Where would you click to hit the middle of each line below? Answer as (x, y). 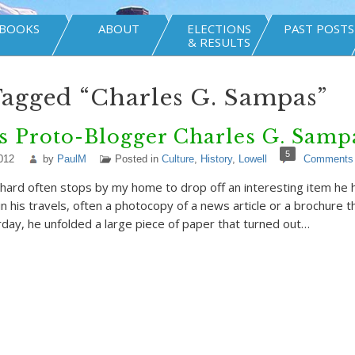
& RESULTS (219, 42)
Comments (328, 159)
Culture (177, 159)
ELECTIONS (219, 29)
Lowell (252, 159)
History (216, 159)
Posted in (138, 159)
